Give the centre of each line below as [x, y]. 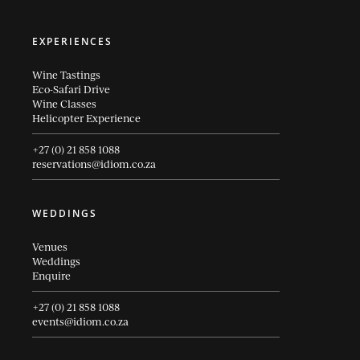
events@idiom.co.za [80, 321]
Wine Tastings [66, 74]
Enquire [51, 275]
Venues [50, 246]
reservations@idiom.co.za [94, 164]
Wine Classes [64, 103]
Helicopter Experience [86, 118]
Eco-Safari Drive [71, 89]
